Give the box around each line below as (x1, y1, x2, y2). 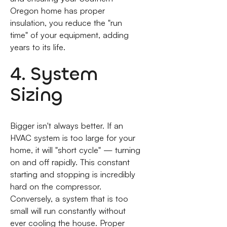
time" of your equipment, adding (10, 29, 129, 40)
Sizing (10, 82, 62, 107)
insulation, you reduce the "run (10, 17, 122, 28)
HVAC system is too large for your (10, 132, 135, 143)
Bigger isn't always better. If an (10, 120, 123, 131)
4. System (10, 61, 98, 87)
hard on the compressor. (10, 181, 101, 192)
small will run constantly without (10, 205, 126, 216)
